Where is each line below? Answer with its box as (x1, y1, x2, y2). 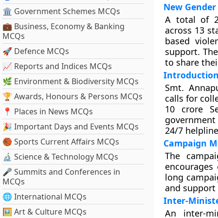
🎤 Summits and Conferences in (2, 166, 120, 177)
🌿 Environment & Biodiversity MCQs (2, 76, 139, 87)
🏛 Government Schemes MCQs (2, 6, 120, 17)
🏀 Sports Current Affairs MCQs (2, 136, 119, 147)
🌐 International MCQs (2, 191, 87, 202)
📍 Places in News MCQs (2, 106, 93, 117)
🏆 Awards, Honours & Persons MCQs (2, 91, 143, 102)
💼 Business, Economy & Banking (2, 21, 125, 32)
